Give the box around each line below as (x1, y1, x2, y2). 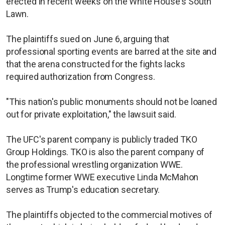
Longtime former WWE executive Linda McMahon (6, 172, 199, 183)
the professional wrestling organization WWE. (6, 159, 183, 170)
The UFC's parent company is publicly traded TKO (6, 134, 197, 145)
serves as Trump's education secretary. (6, 184, 160, 195)
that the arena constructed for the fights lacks (6, 59, 185, 70)
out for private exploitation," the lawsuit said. (6, 109, 176, 120)
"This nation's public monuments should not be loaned (6, 96, 217, 107)
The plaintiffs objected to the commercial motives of (6, 209, 212, 220)
